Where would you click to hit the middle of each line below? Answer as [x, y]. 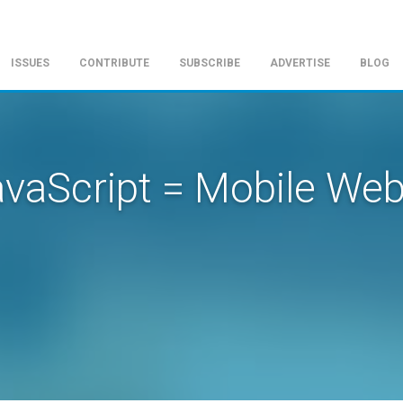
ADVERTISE [300, 63]
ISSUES [30, 63]
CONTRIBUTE [114, 63]
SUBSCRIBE [210, 63]
